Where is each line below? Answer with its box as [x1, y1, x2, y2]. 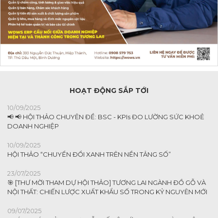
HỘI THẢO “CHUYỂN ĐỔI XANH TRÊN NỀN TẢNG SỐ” [7, 150, 171, 158]
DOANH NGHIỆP [7, 122, 59, 130]
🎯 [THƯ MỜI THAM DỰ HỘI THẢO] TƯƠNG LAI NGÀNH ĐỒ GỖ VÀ [7, 178, 206, 186]
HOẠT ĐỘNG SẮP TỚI [70, 86, 148, 95]
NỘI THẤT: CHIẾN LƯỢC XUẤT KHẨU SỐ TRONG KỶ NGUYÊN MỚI [7, 187, 207, 196]
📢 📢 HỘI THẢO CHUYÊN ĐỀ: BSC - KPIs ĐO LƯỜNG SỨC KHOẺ [7, 112, 204, 121]
